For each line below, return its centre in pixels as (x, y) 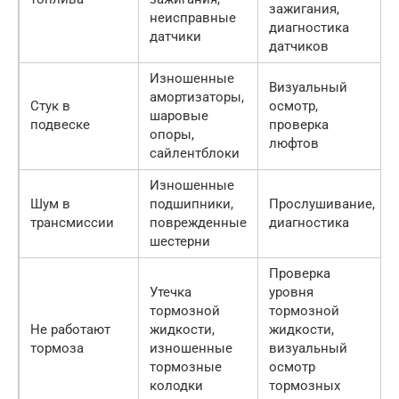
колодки (176, 385)
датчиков (299, 46)
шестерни (180, 241)
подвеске (60, 124)
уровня (291, 292)
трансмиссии (72, 222)
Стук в (50, 106)
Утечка (171, 292)
